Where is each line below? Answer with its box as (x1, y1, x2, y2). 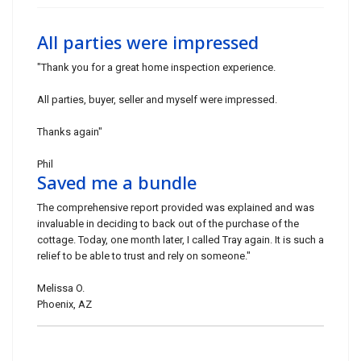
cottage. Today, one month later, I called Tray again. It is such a (37, 234, 324, 246)
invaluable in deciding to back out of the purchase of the (37, 218, 299, 230)
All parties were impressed (37, 31, 259, 54)
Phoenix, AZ (37, 298, 92, 310)
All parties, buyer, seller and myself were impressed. (37, 93, 277, 106)
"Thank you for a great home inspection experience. (37, 61, 276, 73)
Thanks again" (37, 126, 102, 138)
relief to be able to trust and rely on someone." (37, 250, 251, 262)
